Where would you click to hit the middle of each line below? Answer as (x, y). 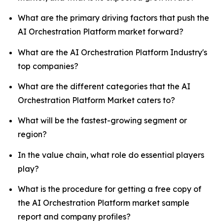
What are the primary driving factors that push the (113, 18)
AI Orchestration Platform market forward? (101, 32)
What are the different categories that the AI (104, 86)
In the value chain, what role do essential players (111, 155)
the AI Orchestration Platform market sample (104, 203)
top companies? (48, 66)
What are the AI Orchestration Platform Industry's (112, 52)
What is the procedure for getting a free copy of (110, 189)
